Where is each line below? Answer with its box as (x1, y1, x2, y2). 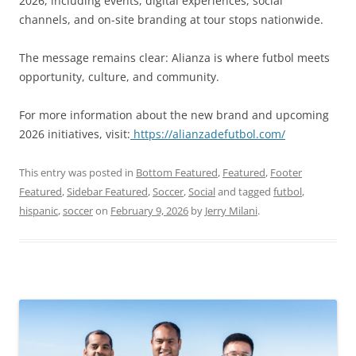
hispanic (19, 203, 58, 218)
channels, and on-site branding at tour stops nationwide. (19, 11, 323, 27)
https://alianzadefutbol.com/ (133, 126, 285, 141)
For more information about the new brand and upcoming (19, 106, 329, 122)
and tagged (215, 184, 273, 199)
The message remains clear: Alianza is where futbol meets (19, 49, 330, 65)
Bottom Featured (136, 164, 218, 180)
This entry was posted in (19, 164, 136, 180)
